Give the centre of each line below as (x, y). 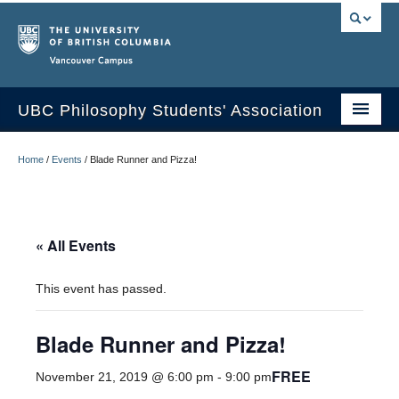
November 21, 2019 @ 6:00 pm (125, 377)
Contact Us (49, 297)
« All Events (76, 245)
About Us (44, 186)
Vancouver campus (281, 66)
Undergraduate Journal (83, 224)
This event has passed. (101, 289)
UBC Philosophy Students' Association (170, 110)
